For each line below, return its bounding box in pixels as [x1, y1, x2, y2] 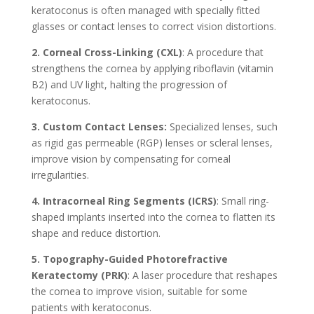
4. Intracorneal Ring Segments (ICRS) [31, 193, 217, 207]
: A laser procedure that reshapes [127, 268, 278, 282]
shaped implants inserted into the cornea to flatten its [31, 210, 275, 224]
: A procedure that [182, 45, 264, 59]
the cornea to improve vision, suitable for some [31, 284, 247, 298]
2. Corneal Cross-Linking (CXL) [31, 45, 182, 59]
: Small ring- [216, 193, 269, 207]
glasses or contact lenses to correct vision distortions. [31, 19, 276, 33]
